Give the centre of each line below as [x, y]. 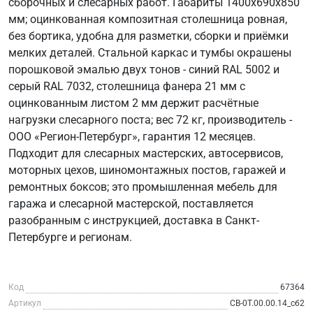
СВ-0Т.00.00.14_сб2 [267, 303]
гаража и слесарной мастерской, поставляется [131, 203]
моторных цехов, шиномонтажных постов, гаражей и [147, 170]
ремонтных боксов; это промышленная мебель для [143, 187]
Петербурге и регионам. [70, 237]
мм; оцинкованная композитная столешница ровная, [148, 19]
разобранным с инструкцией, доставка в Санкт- [134, 220]
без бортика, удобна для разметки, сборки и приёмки [148, 36]
